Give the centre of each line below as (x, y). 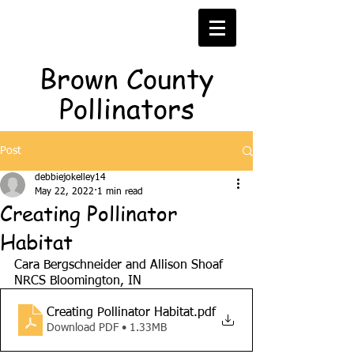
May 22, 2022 (64, 192)
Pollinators (126, 108)
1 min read (120, 192)
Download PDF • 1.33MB (107, 328)
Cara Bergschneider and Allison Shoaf (119, 265)
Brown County (126, 78)
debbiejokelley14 (70, 178)
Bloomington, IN (96, 281)
